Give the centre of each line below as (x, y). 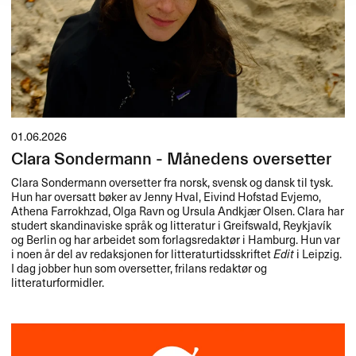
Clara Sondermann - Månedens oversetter (172, 159)
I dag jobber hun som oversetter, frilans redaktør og (139, 267)
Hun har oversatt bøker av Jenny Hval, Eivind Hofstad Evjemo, (166, 196)
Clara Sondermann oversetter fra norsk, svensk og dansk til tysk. (172, 182)
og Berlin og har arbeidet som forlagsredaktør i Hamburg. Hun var (176, 239)
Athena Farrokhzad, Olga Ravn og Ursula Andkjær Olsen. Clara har (178, 210)
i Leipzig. (318, 253)
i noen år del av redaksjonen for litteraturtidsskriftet (143, 253)
